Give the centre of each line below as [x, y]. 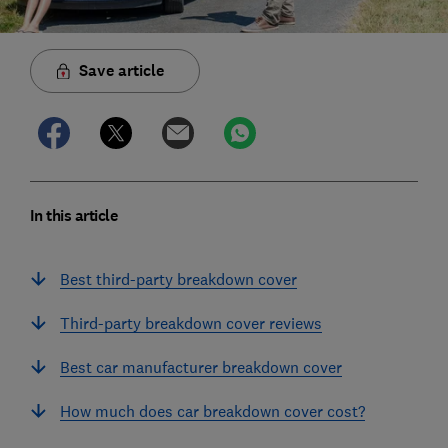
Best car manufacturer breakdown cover [200, 366]
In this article [73, 215]
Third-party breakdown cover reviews [190, 322]
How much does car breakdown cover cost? [212, 410]
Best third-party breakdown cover [178, 278]
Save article [121, 70]
